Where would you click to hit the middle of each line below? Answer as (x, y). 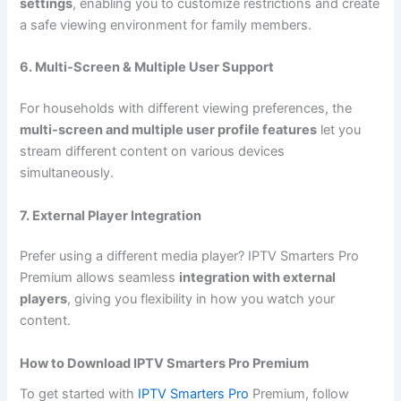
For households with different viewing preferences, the (186, 109)
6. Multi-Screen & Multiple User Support (147, 68)
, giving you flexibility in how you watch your (201, 299)
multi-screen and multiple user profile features (169, 130)
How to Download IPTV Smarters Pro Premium (165, 363)
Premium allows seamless (100, 278)
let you (339, 130)
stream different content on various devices (153, 152)
